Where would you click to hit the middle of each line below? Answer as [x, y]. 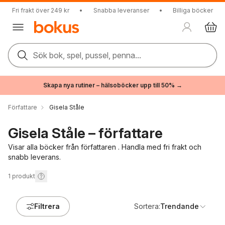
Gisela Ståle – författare [85, 133]
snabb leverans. [34, 157]
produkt [24, 176]
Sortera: [147, 206]
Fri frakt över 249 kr [41, 10]
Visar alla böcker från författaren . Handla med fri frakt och [105, 147]
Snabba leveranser [121, 10]
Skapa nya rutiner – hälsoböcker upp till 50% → [113, 85]
